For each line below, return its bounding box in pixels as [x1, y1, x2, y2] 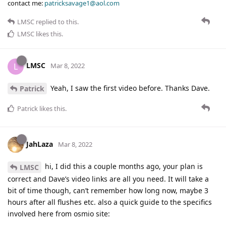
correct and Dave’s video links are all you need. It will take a [8, 174, 209, 184]
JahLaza [26, 139, 53, 149]
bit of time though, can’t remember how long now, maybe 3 [8, 186, 208, 196]
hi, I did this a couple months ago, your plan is [43, 161, 203, 172]
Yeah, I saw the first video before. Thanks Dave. [48, 83, 210, 93]
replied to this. [34, 17, 79, 26]
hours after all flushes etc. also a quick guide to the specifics [8, 197, 212, 207]
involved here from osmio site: [8, 209, 110, 219]
